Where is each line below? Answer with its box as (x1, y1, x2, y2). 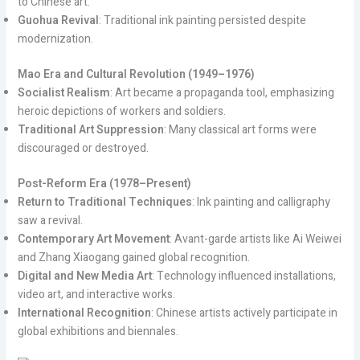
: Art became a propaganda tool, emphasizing (109, 84, 334, 102)
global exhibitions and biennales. (17, 323, 178, 341)
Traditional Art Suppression (17, 121, 164, 139)
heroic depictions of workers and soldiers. (17, 103, 226, 121)
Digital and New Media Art (17, 268, 152, 285)
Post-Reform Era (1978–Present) (17, 175, 191, 193)
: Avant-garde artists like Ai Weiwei (169, 231, 342, 248)
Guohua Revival (17, 12, 99, 30)
